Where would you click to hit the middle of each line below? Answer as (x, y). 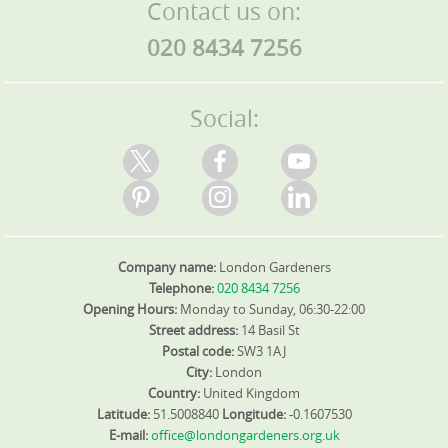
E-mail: (129, 435)
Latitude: (124, 414)
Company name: (168, 267)
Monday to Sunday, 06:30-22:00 (272, 309)
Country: (175, 393)
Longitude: (255, 414)
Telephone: (182, 288)
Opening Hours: (131, 309)
